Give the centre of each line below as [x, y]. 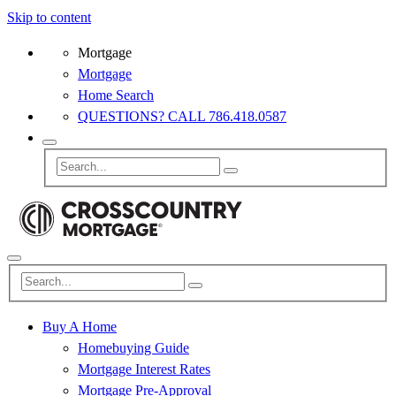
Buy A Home [80, 327]
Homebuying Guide [133, 348]
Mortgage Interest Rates [144, 369]
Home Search [116, 95]
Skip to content [49, 17]
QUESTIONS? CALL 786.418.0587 [182, 116]
